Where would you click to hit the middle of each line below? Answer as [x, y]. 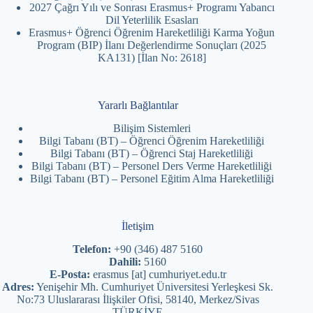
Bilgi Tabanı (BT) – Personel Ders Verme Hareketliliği [152, 166]
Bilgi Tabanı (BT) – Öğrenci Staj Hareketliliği [152, 153]
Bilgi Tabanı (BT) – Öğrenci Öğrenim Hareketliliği [152, 140]
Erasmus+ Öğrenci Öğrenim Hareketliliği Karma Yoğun [152, 33]
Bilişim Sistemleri [152, 128]
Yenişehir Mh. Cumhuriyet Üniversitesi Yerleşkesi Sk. [154, 286]
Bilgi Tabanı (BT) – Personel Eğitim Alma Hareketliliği [152, 178]
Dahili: [125, 261]
